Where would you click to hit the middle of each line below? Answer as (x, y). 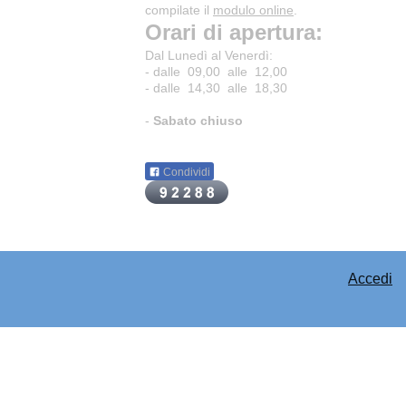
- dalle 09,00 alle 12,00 (216, 72)
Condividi (185, 172)
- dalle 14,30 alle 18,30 (216, 88)
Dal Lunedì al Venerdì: (209, 56)
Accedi (370, 278)
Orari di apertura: (234, 33)
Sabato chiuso (198, 121)
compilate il (179, 10)
